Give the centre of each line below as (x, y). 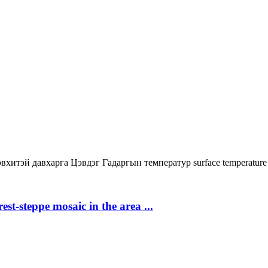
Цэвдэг (86, 162)
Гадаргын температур (148, 162)
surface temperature (230, 162)
